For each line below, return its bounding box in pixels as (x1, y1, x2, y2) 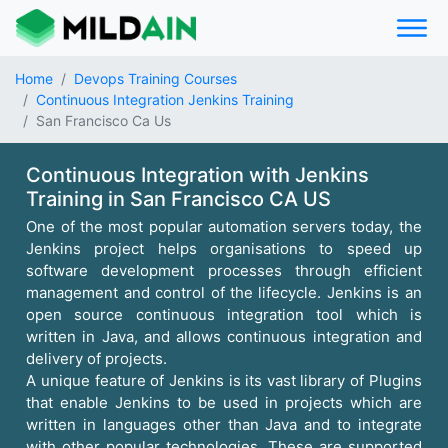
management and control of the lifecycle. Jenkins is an (26, 283, 422, 302)
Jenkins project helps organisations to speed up (26, 239, 422, 258)
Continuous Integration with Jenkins (26, 163, 370, 187)
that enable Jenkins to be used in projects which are (26, 393, 422, 412)
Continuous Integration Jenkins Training (36, 91, 294, 108)
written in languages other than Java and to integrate (26, 415, 422, 434)
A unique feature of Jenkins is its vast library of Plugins (26, 371, 422, 390)
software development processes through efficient (26, 261, 422, 280)
